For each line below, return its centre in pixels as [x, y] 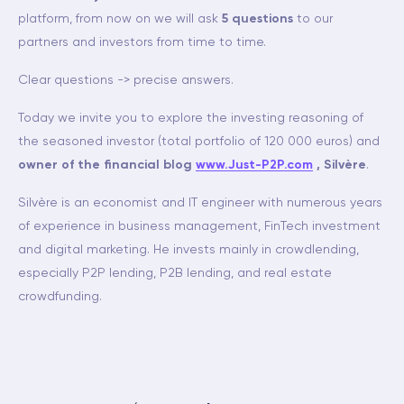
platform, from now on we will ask [120, 19]
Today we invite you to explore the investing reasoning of [191, 118]
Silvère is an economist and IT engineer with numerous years [200, 203]
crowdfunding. [60, 297]
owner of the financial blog [107, 165]
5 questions [257, 19]
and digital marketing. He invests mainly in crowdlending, [188, 250]
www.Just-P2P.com [254, 165]
